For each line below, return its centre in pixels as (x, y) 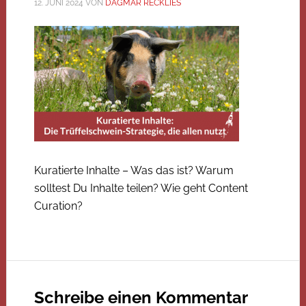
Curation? (58, 206)
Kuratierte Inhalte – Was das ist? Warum (134, 170)
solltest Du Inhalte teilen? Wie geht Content (141, 188)
